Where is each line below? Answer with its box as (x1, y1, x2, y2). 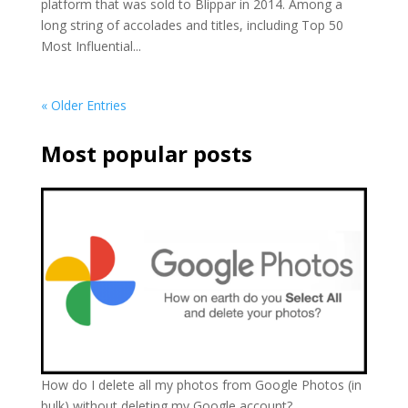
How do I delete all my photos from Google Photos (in (40, 376, 362, 394)
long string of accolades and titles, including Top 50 (40, 15, 343, 34)
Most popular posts (40, 138, 252, 168)
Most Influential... (40, 36, 141, 55)
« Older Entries (40, 96, 127, 114)
